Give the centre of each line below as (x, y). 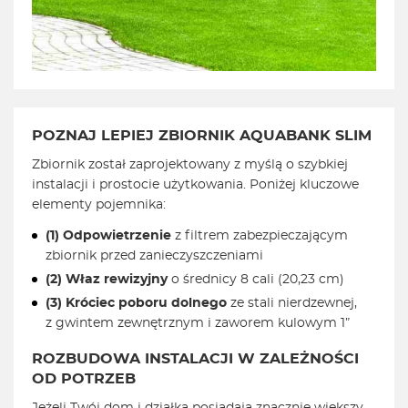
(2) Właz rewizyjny (107, 280)
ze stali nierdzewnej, (292, 304)
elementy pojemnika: (99, 205)
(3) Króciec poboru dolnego (136, 304)
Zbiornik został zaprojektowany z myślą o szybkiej (190, 165)
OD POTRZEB (84, 379)
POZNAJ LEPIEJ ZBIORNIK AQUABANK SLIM (202, 136)
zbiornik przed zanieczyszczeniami (154, 256)
